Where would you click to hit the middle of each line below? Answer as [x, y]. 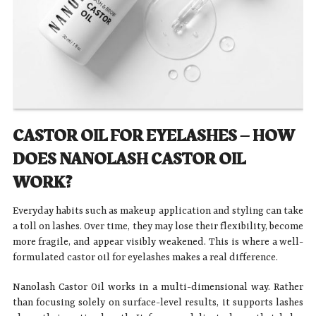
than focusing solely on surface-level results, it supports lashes [158, 302]
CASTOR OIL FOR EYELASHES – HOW [153, 136]
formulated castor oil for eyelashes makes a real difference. [145, 257]
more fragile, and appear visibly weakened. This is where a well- [158, 242]
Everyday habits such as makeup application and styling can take [158, 211]
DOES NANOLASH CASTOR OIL [129, 159]
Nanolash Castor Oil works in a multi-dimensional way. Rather [158, 287]
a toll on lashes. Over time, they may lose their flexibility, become [158, 226]
